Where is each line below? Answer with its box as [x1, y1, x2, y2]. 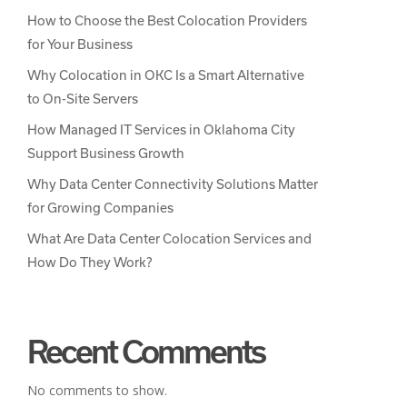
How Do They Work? [26, 254, 152, 270]
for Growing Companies [26, 200, 174, 215]
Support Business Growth [26, 145, 184, 161]
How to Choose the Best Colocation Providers [26, 13, 307, 28]
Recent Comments [26, 334, 264, 370]
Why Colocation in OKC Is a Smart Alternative [26, 67, 304, 83]
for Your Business [26, 36, 133, 52]
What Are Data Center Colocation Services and [26, 231, 312, 246]
